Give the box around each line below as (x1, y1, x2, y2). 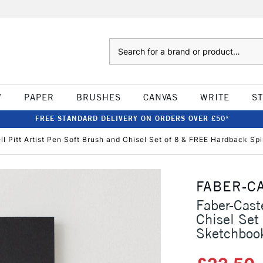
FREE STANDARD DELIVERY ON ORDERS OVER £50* (35, 114, 230, 123)
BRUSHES (76, 92, 121, 103)
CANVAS (143, 92, 178, 103)
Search (109, 39, 133, 49)
